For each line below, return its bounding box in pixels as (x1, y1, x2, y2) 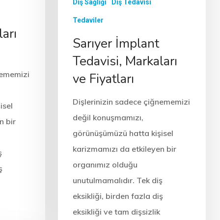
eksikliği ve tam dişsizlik (72, 207, 160, 217)
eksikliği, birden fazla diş (72, 191, 163, 201)
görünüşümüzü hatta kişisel (72, 128, 173, 138)
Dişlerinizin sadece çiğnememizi (72, 97, 190, 107)
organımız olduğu (72, 160, 137, 170)
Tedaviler (72, 16, 104, 25)
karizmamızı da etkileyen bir (72, 144, 176, 154)
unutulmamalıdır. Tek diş (72, 175, 163, 186)
